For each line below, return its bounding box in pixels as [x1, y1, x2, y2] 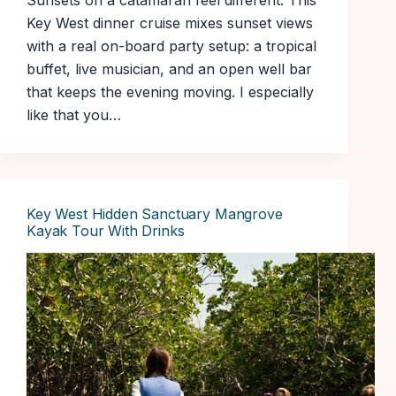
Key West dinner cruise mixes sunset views [27, 14, 313, 33]
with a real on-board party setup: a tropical [27, 37, 316, 56]
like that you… [27, 106, 121, 125]
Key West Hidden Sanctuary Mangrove [27, 205, 283, 224]
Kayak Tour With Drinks [27, 222, 185, 240]
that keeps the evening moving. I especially [27, 83, 314, 102]
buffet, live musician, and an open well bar [27, 60, 312, 79]
